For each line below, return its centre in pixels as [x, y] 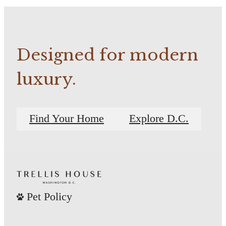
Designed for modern [107, 55]
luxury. [46, 79]
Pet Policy [49, 196]
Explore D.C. [159, 119]
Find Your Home [67, 119]
